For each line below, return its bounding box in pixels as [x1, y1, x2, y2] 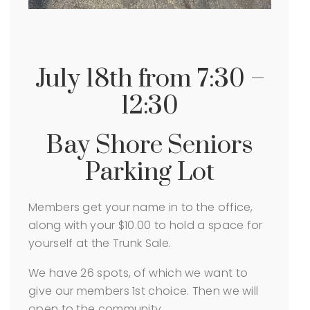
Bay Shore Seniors [46, 129, 253, 161]
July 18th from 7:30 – [35, 62, 265, 95]
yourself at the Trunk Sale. [28, 235, 172, 251]
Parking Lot [85, 156, 215, 188]
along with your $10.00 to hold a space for [28, 217, 263, 233]
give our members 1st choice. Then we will [28, 282, 259, 299]
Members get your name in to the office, [28, 199, 253, 215]
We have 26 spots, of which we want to [28, 264, 248, 281]
